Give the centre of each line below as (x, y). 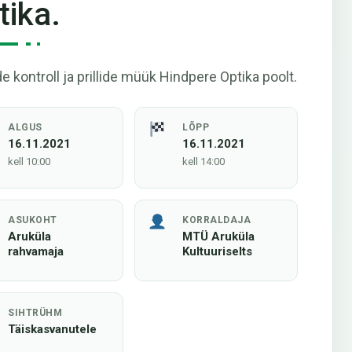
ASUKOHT (33, 220)
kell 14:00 (204, 161)
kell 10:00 (29, 161)
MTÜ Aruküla (219, 236)
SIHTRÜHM (35, 313)
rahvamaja (36, 251)
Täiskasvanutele (53, 329)
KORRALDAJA (216, 220)
